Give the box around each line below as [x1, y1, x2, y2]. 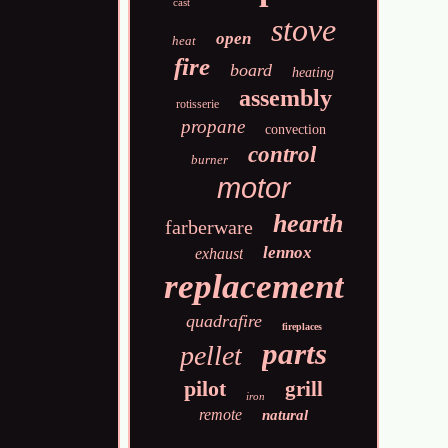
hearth [272, 209, 343, 238]
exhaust [195, 245, 244, 262]
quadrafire [185, 311, 262, 331]
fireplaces [281, 321, 322, 332]
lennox [263, 243, 313, 262]
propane [181, 116, 246, 137]
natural [262, 407, 309, 423]
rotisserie [175, 97, 219, 111]
